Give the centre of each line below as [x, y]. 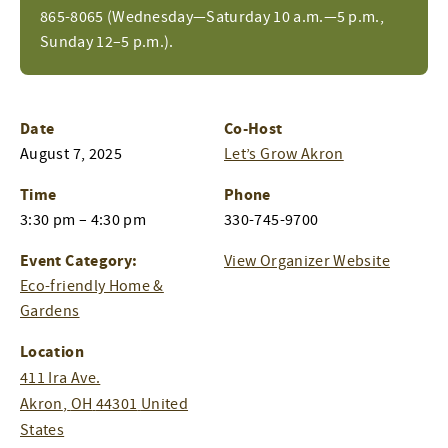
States [42, 429]
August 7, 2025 [71, 153]
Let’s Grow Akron [284, 153]
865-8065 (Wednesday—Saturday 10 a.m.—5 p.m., [212, 16]
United [164, 403]
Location [52, 351]
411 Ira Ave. [60, 377]
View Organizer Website [307, 260]
